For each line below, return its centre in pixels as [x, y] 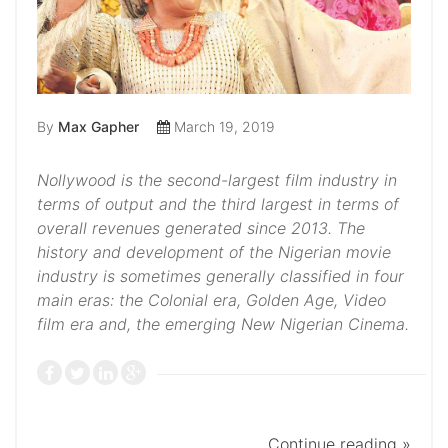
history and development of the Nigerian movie [214, 252]
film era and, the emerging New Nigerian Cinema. [223, 324]
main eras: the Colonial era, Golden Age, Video [211, 300]
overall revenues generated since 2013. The [201, 228]
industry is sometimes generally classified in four [220, 276]
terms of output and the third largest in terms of [218, 204]
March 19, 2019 [222, 127]
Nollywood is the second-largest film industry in [217, 180]
